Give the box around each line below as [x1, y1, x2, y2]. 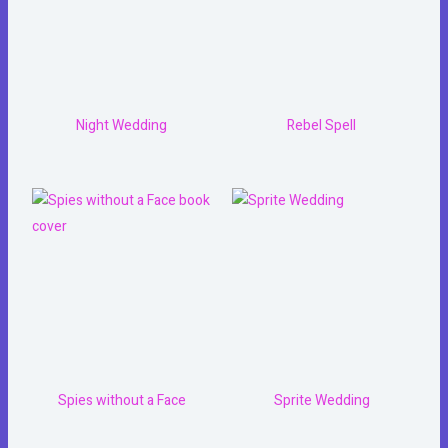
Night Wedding [76, 115, 168, 137]
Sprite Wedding [273, 390, 370, 412]
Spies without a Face [57, 390, 186, 412]
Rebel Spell [287, 115, 357, 137]
